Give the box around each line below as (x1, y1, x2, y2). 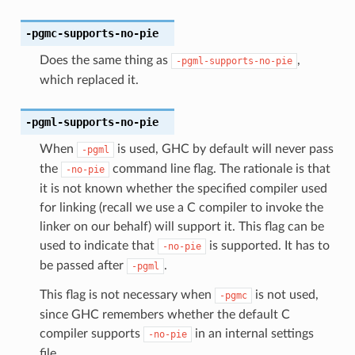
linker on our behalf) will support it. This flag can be (39, 219, 324, 233)
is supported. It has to (205, 239, 330, 252)
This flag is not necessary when (39, 288, 215, 301)
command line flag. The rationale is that (109, 162, 330, 175)
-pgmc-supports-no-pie (25, 26, 158, 40)
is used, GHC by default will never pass (113, 142, 334, 155)
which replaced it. (39, 73, 139, 86)
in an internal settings (191, 326, 314, 340)
